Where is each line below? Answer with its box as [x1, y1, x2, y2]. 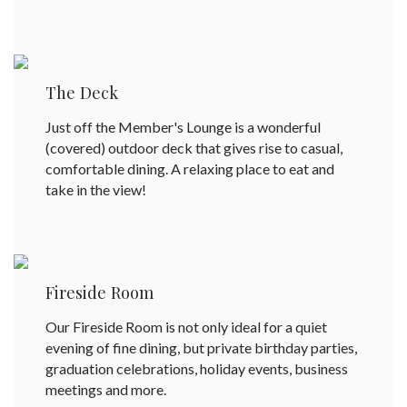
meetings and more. [45, 381, 166, 399]
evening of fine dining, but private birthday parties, [45, 339, 357, 357]
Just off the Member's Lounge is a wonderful [45, 118, 321, 136]
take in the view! [45, 181, 146, 199]
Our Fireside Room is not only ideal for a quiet [45, 318, 327, 336]
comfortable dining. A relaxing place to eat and [45, 160, 334, 178]
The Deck [45, 81, 118, 104]
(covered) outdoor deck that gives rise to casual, [45, 139, 342, 157]
